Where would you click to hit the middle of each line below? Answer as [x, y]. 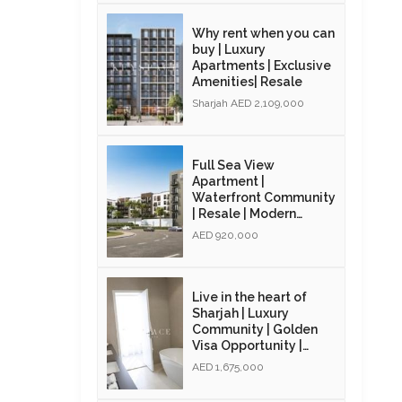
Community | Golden [254, 329]
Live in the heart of [249, 297]
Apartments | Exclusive [261, 65]
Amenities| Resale [247, 81]
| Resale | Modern [244, 213]
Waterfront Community [263, 197]
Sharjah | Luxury [240, 313]
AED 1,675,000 [227, 367]
